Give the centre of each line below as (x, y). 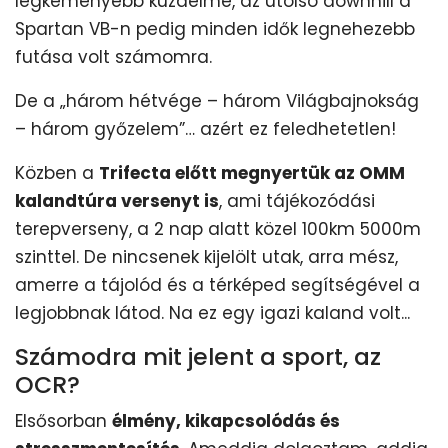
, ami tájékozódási (297, 200)
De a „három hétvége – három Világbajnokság (217, 100)
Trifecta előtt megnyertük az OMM (252, 172)
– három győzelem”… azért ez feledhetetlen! (205, 128)
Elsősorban (63, 420)
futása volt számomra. (113, 56)
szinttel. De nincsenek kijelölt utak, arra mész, (206, 256)
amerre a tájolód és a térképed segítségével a (217, 284)
